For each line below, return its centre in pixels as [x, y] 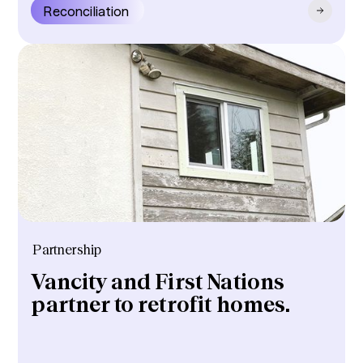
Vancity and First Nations [158, 282]
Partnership [67, 249]
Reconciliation [87, 12]
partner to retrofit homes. [161, 305]
